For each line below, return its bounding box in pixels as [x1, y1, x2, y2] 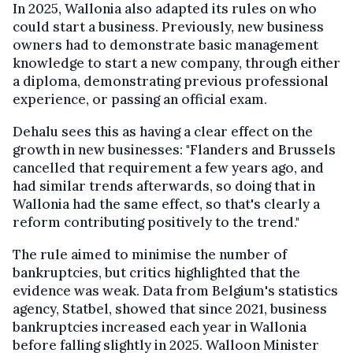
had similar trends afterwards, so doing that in [13, 177, 315, 195]
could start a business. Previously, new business [13, 18, 324, 36]
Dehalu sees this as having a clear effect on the [13, 123, 313, 141]
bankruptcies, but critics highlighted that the [13, 264, 300, 282]
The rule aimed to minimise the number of [13, 246, 287, 264]
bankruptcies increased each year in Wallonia [13, 318, 307, 336]
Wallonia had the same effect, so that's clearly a [13, 195, 320, 214]
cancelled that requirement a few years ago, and [13, 159, 324, 177]
